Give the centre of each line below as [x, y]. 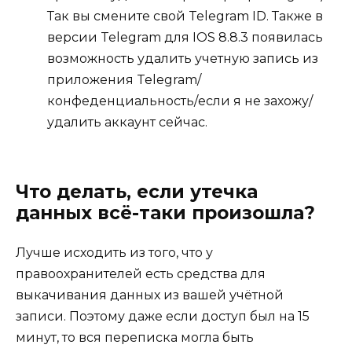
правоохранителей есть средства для [141, 273]
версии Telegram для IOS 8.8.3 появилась [185, 37]
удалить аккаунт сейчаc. [127, 122]
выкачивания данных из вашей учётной [150, 295]
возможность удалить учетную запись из [183, 58]
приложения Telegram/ [124, 79]
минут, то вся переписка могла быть [135, 337]
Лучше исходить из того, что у [114, 252]
